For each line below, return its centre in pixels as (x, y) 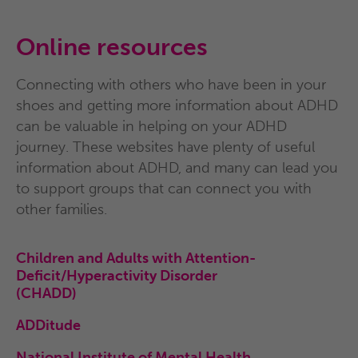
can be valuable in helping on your (129, 126)
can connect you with (238, 189)
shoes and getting (74, 105)
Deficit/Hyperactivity (86, 276)
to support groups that (90, 189)
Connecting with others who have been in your (171, 85)
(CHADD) (46, 293)
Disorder (187, 276)
